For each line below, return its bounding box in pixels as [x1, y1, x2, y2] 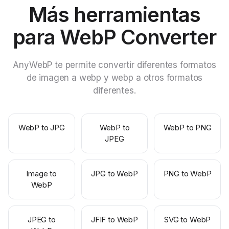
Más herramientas [29, 2, 200, 27]
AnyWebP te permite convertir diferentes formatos [13, 60, 216, 70]
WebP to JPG [18, 123, 65, 132]
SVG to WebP [164, 215, 211, 224]
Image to [26, 169, 57, 178]
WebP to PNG [163, 123, 212, 132]
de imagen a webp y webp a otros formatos [26, 73, 203, 83]
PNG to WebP [163, 169, 212, 178]
